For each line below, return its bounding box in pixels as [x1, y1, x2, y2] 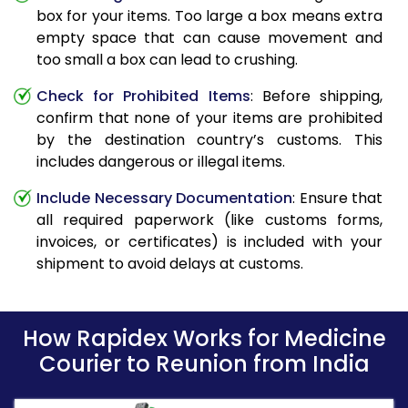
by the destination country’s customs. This [36, 129, 382, 151]
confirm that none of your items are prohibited [36, 107, 382, 129]
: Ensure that [292, 188, 382, 209]
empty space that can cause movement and [36, 27, 382, 49]
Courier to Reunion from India [38, 349, 370, 380]
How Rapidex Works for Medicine [22, 323, 386, 354]
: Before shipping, [250, 86, 383, 107]
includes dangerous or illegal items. [36, 151, 285, 173]
